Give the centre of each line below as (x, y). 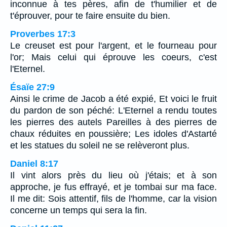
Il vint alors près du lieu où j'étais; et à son (113, 175)
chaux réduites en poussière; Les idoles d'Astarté (113, 134)
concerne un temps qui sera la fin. (79, 210)
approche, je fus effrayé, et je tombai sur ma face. (113, 187)
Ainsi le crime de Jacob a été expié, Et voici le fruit (113, 99)
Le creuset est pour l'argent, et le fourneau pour (113, 45)
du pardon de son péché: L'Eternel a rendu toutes (113, 110)
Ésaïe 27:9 (32, 87)
